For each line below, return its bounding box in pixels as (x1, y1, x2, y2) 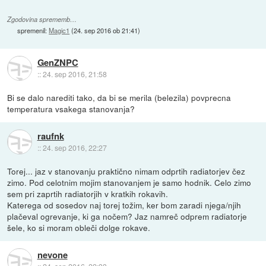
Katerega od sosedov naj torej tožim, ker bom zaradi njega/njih (7, 199, 242, 211)
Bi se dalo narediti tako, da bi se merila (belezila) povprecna (7, 91, 232, 104)
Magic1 (49, 25, 70, 35)
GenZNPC (37, 55, 78, 69)
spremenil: (17, 25, 49, 35)
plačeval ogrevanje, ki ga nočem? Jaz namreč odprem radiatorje (7, 210, 248, 223)
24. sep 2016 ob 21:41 (74, 25, 138, 35)
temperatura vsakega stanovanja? (7, 103, 135, 115)
